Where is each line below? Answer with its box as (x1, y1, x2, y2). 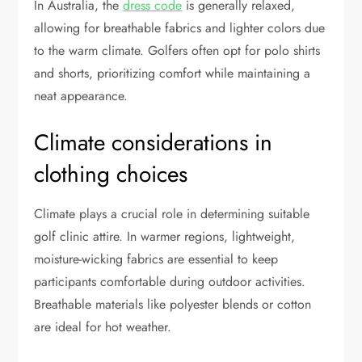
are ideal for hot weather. (34, 317, 172, 336)
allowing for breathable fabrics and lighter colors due (34, 18, 326, 37)
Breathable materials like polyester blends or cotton (34, 294, 312, 314)
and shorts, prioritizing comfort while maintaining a (34, 63, 311, 82)
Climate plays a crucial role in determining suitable (34, 204, 310, 223)
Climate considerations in (34, 125, 273, 159)
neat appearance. (34, 86, 128, 105)
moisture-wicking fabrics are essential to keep (34, 249, 279, 268)
